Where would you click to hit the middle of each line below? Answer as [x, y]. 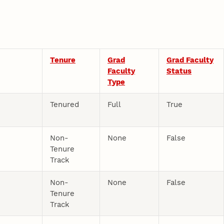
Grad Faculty [190, 60]
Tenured [65, 104]
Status [179, 71]
